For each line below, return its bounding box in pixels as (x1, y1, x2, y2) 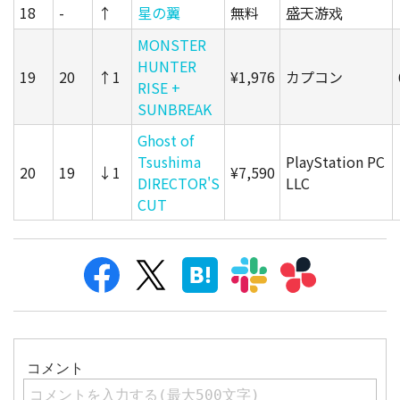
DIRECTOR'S (137, 172, 220, 195)
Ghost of (137, 129, 194, 152)
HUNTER (137, 55, 196, 78)
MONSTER (137, 34, 206, 56)
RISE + (137, 77, 180, 99)
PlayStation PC (285, 151, 385, 173)
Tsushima (137, 151, 201, 173)
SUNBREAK (137, 98, 212, 121)
